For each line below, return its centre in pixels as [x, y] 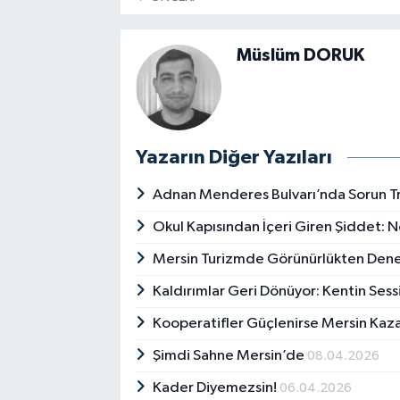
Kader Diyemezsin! [217, 388]
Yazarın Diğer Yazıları [233, 158]
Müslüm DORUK [300, 56]
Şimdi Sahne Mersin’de [230, 356]
